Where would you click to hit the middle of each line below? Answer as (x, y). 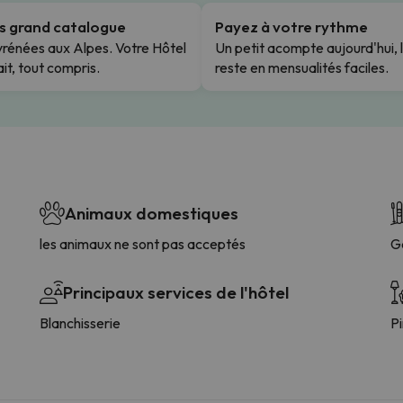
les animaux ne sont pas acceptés (143, 243)
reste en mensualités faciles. (302, 67)
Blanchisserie (80, 322)
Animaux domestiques (152, 213)
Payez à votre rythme (291, 26)
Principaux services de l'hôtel (176, 292)
